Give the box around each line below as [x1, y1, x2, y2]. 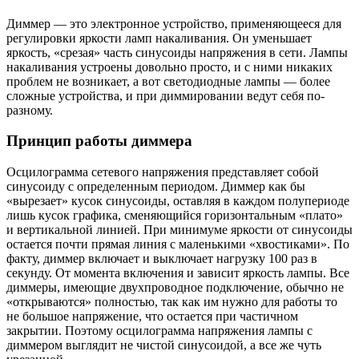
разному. [6, 103, 53, 117]
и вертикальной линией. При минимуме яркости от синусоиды [6, 223, 353, 237]
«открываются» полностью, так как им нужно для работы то [6, 295, 337, 309]
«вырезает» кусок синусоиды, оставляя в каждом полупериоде [6, 194, 349, 208]
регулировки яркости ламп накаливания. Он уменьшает [6, 30, 312, 45]
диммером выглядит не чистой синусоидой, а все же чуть [6, 338, 321, 353]
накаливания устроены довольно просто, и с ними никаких [6, 59, 333, 74]
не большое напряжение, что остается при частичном [6, 309, 298, 324]
